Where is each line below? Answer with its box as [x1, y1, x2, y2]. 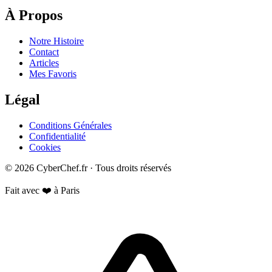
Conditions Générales [29, 120, 112, 131]
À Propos [5, 7, 63, 23]
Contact [29, 46, 59, 57]
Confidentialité [29, 131, 86, 141]
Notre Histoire [29, 35, 84, 46]
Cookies [29, 141, 61, 152]
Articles [29, 57, 59, 68]
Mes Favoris [29, 68, 76, 79]
